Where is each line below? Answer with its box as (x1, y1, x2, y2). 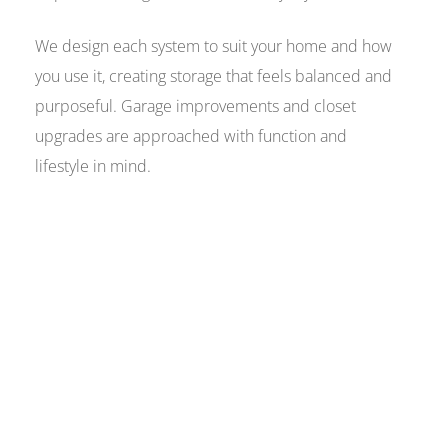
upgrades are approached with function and (35, 125, 347, 148)
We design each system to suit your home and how (35, 35, 392, 58)
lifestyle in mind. (35, 155, 151, 178)
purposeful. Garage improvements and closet (35, 95, 356, 118)
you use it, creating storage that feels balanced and (35, 65, 392, 88)
